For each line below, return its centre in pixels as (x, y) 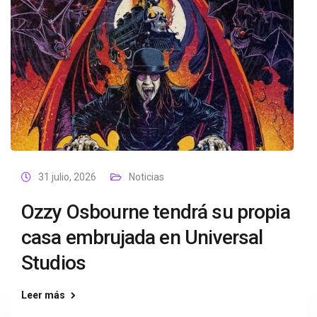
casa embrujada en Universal (142, 237)
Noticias (146, 177)
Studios (54, 263)
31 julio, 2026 (67, 177)
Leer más (43, 295)
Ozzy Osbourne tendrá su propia (156, 212)
